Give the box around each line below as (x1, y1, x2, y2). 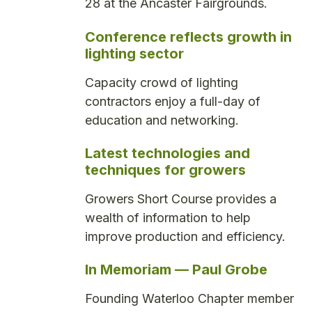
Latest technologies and (85, 145, 250, 162)
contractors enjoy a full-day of (85, 93, 260, 109)
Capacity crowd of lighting (85, 75, 238, 90)
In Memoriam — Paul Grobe (85, 261, 267, 279)
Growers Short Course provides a (85, 192, 276, 206)
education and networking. (85, 112, 239, 127)
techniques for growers (85, 162, 246, 178)
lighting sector (85, 45, 184, 62)
